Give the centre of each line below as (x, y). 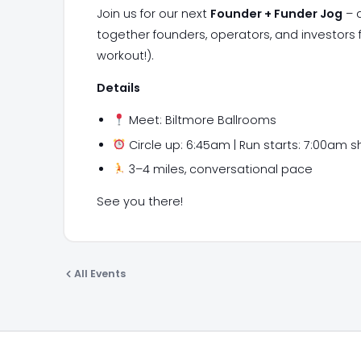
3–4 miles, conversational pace (220, 169)
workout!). (125, 55)
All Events (100, 274)
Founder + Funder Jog (276, 13)
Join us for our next (153, 13)
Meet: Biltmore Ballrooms (201, 120)
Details (118, 87)
